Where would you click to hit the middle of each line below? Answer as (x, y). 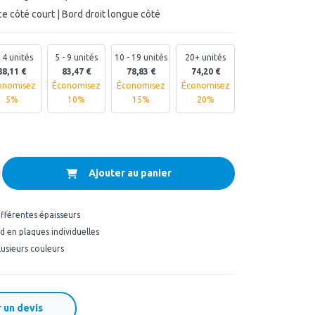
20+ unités (206, 57)
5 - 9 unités (76, 57)
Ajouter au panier (130, 173)
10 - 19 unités (141, 57)
